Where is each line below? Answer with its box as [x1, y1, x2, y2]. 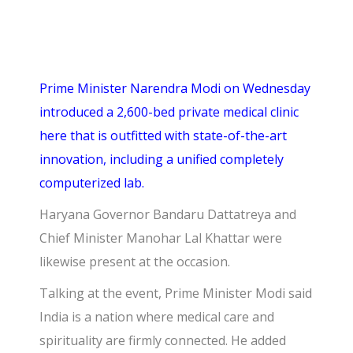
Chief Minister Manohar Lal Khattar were [39, 229, 283, 247]
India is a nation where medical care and [39, 308, 275, 325]
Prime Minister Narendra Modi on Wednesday [39, 80, 311, 97]
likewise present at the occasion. [39, 253, 231, 270]
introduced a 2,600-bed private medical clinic [39, 103, 299, 121]
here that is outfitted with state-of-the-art [39, 127, 288, 144]
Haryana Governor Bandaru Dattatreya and [39, 206, 297, 223]
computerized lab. [39, 174, 145, 191]
